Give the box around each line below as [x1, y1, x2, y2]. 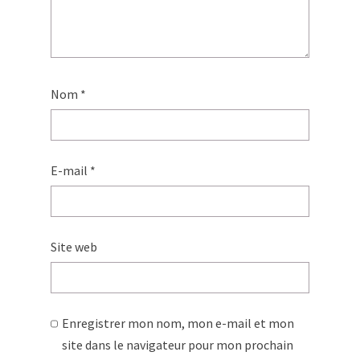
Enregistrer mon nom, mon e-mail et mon [62, 315, 295, 332]
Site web [51, 239, 97, 256]
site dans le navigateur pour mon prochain [62, 337, 294, 354]
